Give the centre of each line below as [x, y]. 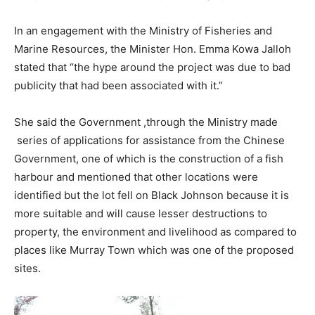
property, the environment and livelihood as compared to [155, 232]
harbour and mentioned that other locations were [136, 177]
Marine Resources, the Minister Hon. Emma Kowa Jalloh [153, 49]
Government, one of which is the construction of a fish [149, 159]
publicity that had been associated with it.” [118, 86]
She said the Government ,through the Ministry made [146, 122]
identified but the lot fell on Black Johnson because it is [152, 195]
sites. [27, 269]
